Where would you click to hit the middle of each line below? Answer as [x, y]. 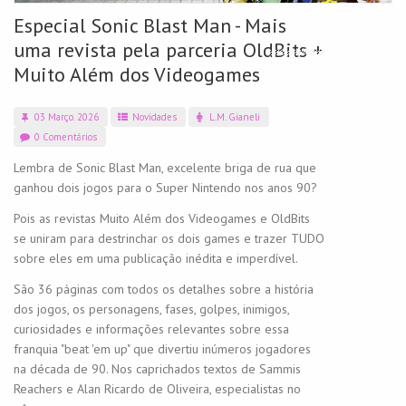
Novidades [153, 116]
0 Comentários [65, 136]
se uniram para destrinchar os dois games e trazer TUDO [169, 238]
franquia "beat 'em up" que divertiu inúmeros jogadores [162, 348]
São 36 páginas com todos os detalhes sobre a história [164, 289]
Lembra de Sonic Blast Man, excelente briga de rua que [165, 167]
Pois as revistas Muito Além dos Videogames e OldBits [162, 218]
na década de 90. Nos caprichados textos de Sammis [157, 368]
